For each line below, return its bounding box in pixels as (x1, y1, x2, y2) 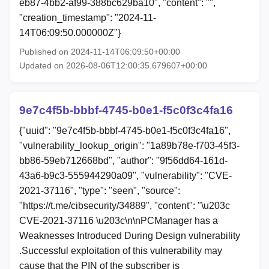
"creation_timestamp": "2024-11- (19, 13, 156, 23)
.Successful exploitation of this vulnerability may (19, 246, 222, 256)
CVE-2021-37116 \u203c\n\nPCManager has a (19, 216, 218, 226)
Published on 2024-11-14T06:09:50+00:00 (19, 47, 180, 57)
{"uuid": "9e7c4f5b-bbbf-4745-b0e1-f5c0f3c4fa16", (19, 125, 231, 136)
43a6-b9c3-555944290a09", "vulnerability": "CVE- (19, 171, 232, 181)
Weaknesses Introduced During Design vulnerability (19, 231, 240, 241)
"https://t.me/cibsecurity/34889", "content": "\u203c (19, 201, 230, 211)
